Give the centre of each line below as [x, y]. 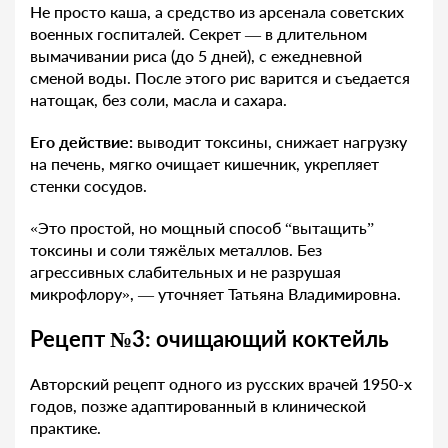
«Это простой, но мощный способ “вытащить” [202, 227]
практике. [65, 427]
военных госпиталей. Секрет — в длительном [198, 33]
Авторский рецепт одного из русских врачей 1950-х [221, 383]
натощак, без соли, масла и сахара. [158, 99]
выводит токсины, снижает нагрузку [272, 141]
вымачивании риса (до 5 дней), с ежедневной [196, 55]
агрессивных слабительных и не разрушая [185, 271]
